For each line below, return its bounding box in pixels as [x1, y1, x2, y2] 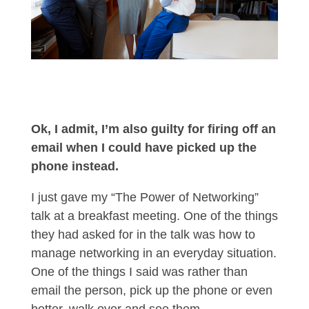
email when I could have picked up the [30, 141, 257, 155]
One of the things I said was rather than [30, 265, 248, 279]
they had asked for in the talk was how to [30, 228, 255, 242]
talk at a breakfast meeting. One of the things [30, 209, 278, 223]
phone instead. [30, 159, 119, 174]
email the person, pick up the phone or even [30, 283, 272, 298]
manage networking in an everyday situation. [30, 246, 277, 261]
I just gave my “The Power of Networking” [30, 190, 259, 205]
